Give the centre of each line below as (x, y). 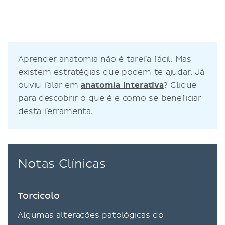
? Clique (180, 85)
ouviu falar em (50, 85)
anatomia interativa (122, 85)
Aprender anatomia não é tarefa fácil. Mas (105, 59)
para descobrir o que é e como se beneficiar (110, 98)
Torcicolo (39, 196)
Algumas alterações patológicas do (91, 215)
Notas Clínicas (62, 164)
